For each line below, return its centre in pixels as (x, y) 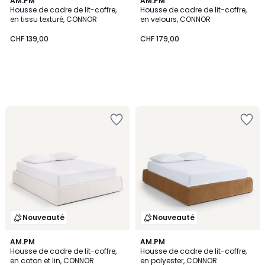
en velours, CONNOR (175, 19)
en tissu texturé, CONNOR (54, 19)
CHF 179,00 (160, 38)
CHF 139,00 (29, 38)
